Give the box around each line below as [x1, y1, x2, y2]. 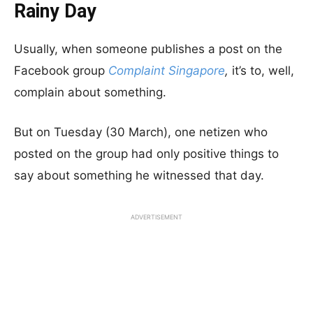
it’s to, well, [232, 64, 294, 78]
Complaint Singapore [108, 64, 225, 78]
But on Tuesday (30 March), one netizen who [14, 125, 268, 139]
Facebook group [14, 64, 108, 78]
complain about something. [14, 85, 166, 99]
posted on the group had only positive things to [14, 147, 279, 161]
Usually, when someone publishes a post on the [14, 42, 282, 56]
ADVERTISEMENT [131, 213, 182, 221]
